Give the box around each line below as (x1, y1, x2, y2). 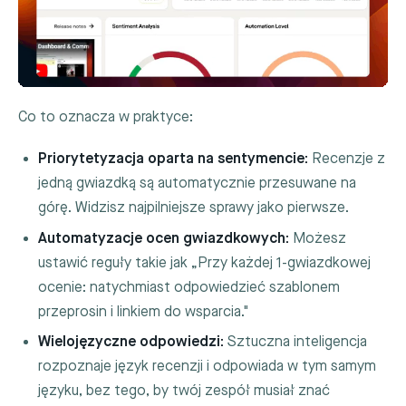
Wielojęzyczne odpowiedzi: (38, 333, 225, 352)
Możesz (289, 229, 347, 247)
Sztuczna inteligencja (224, 333, 368, 352)
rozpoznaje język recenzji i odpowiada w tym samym (38, 358, 377, 376)
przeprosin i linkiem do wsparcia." (38, 303, 249, 321)
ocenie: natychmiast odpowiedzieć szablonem (38, 278, 341, 296)
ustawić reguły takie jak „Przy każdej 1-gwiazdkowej (38, 254, 372, 272)
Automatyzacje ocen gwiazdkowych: (38, 229, 290, 247)
